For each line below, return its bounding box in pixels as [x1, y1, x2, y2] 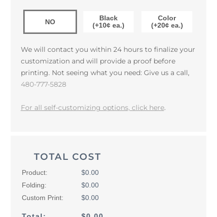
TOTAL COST [33, 151, 101, 163]
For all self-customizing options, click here [20, 104, 164, 112]
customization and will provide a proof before [20, 57, 175, 65]
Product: [21, 169, 47, 177]
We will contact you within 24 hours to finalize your [20, 46, 195, 54]
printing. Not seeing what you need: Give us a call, [20, 69, 189, 77]
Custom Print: [21, 194, 63, 202]
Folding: [21, 182, 46, 189]
